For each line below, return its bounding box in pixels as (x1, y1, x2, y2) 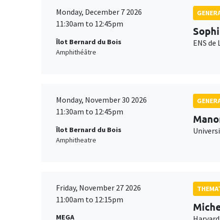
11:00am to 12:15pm (56, 194, 123, 204)
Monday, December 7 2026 (56, 7, 142, 17)
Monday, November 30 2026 (56, 95, 147, 105)
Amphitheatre (56, 135, 96, 144)
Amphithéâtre (56, 47, 96, 56)
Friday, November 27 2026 (56, 182, 141, 192)
